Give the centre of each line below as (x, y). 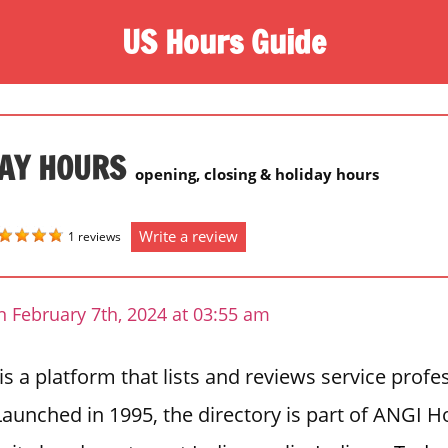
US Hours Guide (224, 41)
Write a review (188, 235)
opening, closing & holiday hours (257, 173)
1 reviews (94, 236)
